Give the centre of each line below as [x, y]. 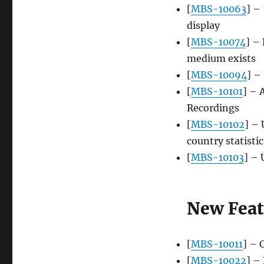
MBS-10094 [219, 75]
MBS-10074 [218, 42]
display [203, 26]
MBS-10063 [218, 9]
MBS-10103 [217, 158]
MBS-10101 [217, 92]
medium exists [221, 59]
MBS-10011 [217, 244]
